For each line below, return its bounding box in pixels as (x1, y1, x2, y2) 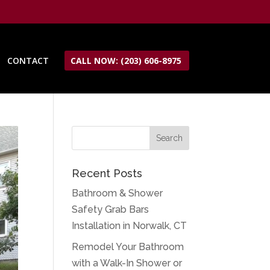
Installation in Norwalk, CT (72, 220, 187, 231)
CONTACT (7, 54, 49, 66)
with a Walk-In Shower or (72, 257, 183, 269)
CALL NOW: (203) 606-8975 (70, 54, 181, 66)
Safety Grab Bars (72, 204, 149, 215)
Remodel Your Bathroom (72, 241, 184, 253)
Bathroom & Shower (72, 187, 163, 199)
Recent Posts (72, 167, 143, 180)
